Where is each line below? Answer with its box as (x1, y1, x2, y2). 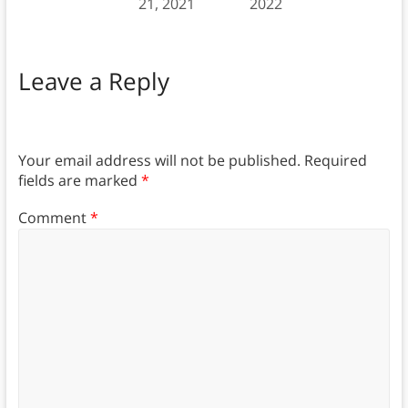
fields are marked (17, 170, 141, 191)
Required (303, 150, 367, 171)
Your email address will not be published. (17, 150, 301, 171)
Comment (17, 207, 90, 228)
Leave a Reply (17, 64, 169, 97)
